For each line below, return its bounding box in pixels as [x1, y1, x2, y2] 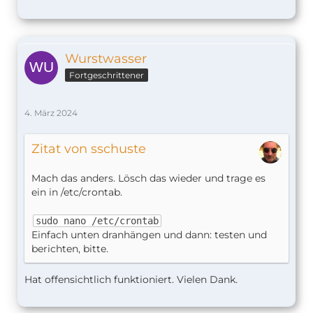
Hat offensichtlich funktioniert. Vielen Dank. [24, 273, 238, 286]
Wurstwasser [65, 50, 147, 66]
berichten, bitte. [31, 242, 108, 256]
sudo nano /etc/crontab [36, 215, 159, 227]
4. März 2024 [24, 107, 78, 118]
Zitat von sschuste [31, 140, 146, 156]
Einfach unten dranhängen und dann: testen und [31, 228, 267, 242]
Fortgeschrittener [69, 69, 144, 80]
